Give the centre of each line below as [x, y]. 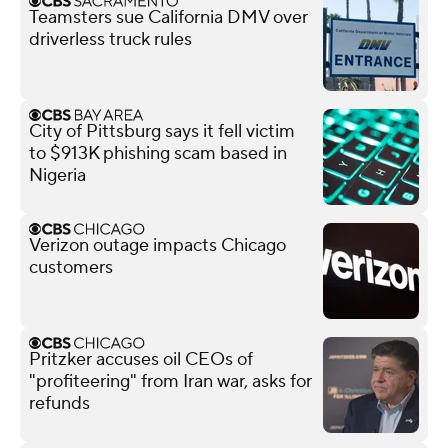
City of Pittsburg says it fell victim [162, 131]
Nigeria [57, 175]
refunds [59, 403]
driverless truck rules [110, 39]
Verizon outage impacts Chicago [157, 245]
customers [71, 267]
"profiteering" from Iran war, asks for [170, 381]
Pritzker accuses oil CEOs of [141, 359]
